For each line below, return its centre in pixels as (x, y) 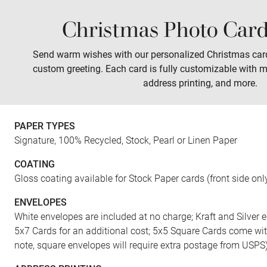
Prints (131, 52)
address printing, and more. (200, 83)
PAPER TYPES (45, 126)
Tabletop (243, 52)
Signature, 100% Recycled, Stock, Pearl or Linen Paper (126, 140)
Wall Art (184, 52)
